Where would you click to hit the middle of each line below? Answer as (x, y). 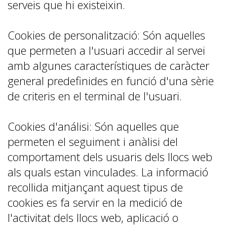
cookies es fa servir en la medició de (95, 202)
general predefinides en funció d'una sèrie (111, 81)
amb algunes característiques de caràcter (108, 65)
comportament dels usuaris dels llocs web (110, 157)
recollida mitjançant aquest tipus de (95, 187)
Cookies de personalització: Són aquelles (106, 35)
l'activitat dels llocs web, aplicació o (93, 217)
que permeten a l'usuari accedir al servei (106, 50)
